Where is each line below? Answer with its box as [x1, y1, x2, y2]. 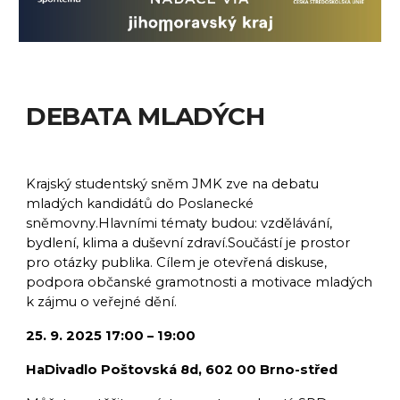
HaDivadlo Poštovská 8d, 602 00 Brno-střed [26, 361, 338, 378]
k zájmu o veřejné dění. [26, 293, 178, 310]
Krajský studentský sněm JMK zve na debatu [26, 175, 320, 192]
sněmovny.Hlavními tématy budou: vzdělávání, [26, 214, 333, 231]
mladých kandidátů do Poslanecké [26, 195, 254, 212]
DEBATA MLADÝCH [26, 100, 265, 131]
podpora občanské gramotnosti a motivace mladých [26, 273, 373, 290]
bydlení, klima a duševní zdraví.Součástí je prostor [26, 234, 351, 251]
